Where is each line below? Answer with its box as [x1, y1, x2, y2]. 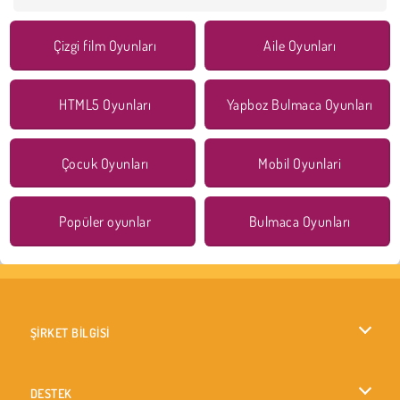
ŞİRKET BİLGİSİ [30, 325, 110, 341]
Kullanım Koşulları [39, 372, 121, 387]
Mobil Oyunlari [258, 154, 342, 172]
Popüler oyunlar [59, 212, 152, 231]
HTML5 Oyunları [59, 95, 152, 113]
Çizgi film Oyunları [54, 36, 157, 54]
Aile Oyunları [263, 36, 337, 54]
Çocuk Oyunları [61, 154, 149, 172]
